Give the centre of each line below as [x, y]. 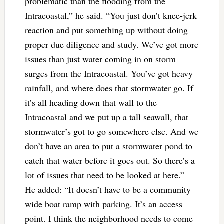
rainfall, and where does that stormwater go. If [109, 88]
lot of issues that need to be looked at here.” [107, 175]
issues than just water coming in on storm [100, 59]
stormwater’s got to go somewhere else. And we [111, 131]
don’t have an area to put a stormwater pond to [108, 146]
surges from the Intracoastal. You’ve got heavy [109, 73]
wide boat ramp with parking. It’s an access [103, 204]
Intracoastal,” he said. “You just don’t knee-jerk [111, 15]
